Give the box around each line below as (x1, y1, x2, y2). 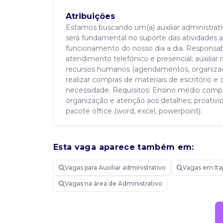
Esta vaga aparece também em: (53, 142, 194, 152)
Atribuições (66, 11, 115, 21)
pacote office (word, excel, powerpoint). (66, 107, 202, 115)
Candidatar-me (89, 189, 142, 198)
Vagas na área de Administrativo (65, 180, 162, 187)
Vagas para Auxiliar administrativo (65, 164, 166, 171)
